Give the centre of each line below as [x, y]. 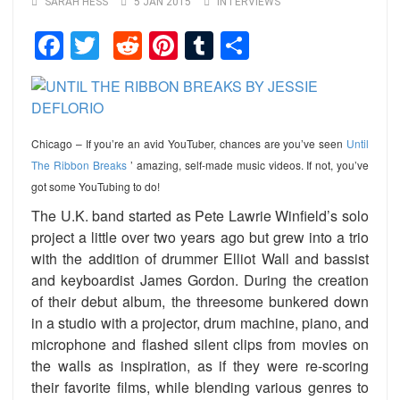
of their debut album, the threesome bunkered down [200, 301]
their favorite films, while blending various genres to [200, 387]
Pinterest [234, 45]
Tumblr [257, 45]
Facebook [126, 45]
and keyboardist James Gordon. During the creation [200, 279]
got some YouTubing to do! [96, 186]
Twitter [141, 45]
